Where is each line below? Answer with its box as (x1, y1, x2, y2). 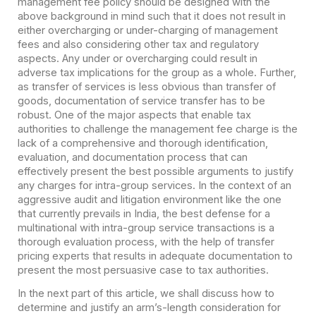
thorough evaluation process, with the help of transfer (17, 235, 274, 248)
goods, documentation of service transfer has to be (17, 94, 265, 107)
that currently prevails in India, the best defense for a (17, 207, 270, 220)
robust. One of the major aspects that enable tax (17, 108, 251, 121)
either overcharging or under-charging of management (17, 23, 278, 37)
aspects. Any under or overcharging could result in (17, 51, 257, 65)
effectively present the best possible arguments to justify (17, 164, 293, 178)
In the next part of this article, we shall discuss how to (17, 286, 274, 300)
